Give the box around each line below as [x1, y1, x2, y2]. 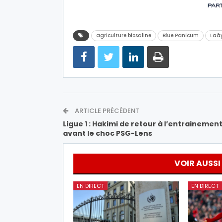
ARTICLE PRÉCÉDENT [73, 106, 140, 115]
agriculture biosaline [96, 31, 151, 39]
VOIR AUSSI [174, 157, 221, 169]
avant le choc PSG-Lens [63, 128, 152, 138]
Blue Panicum [163, 31, 199, 39]
